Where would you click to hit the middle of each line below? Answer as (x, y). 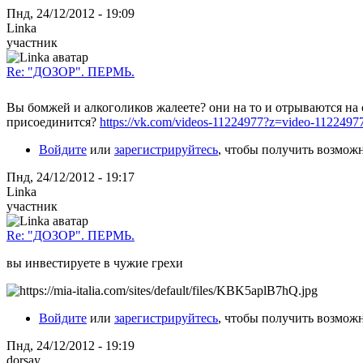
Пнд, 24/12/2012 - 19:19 (70, 345)
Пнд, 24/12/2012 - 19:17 (70, 177)
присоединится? (53, 122)
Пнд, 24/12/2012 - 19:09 (70, 13)
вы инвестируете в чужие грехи (95, 263)
